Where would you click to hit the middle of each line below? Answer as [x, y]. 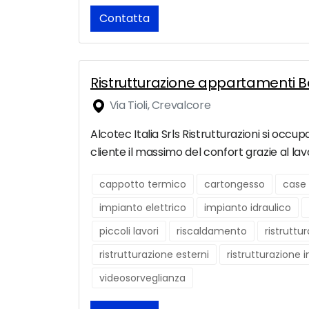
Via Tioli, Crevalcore [159, 106]
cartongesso [235, 185]
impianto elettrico [143, 208]
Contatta [124, 19]
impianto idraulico [248, 208]
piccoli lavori [129, 231]
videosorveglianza [142, 278]
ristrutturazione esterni [154, 255]
